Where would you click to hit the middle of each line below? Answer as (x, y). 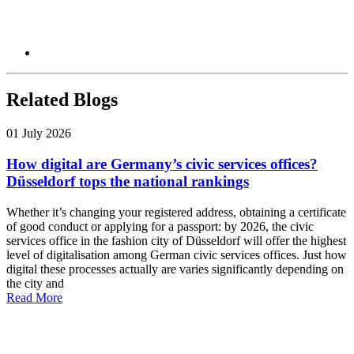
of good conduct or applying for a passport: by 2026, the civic (160, 226)
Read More (34, 297)
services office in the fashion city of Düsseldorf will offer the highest (176, 240)
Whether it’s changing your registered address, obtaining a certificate (176, 212)
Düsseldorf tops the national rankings (128, 182)
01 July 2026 (39, 134)
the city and (35, 283)
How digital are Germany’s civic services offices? (162, 164)
